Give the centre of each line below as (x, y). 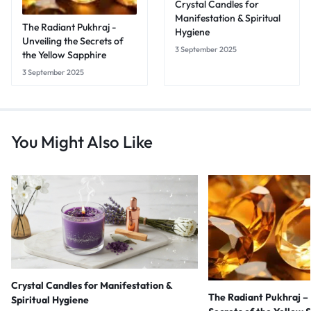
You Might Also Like (82, 141)
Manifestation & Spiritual (227, 18)
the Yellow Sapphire (64, 54)
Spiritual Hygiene (50, 300)
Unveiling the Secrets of (73, 41)
